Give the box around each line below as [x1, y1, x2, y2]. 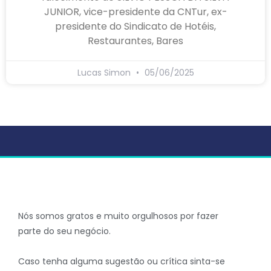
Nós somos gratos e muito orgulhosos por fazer [18, 209, 218, 222]
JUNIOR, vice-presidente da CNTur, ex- [44, 4, 227, 19]
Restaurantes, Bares [88, 33, 183, 48]
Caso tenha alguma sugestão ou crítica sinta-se [18, 255, 225, 267]
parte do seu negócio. [18, 224, 111, 237]
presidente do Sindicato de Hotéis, [55, 19, 216, 33]
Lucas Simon [77, 66, 133, 79]
